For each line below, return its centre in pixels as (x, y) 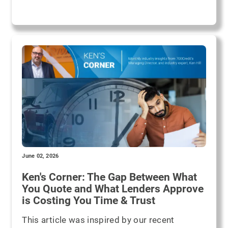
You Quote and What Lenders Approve (113, 189)
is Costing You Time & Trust (89, 200)
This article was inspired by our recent (98, 220)
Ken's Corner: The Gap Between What (110, 177)
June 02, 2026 (40, 156)
